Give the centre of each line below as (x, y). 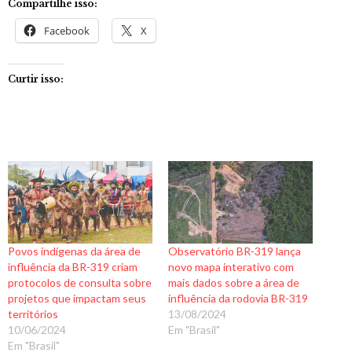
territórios (33, 314)
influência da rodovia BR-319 (238, 299)
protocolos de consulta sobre (80, 283)
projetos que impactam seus (77, 299)
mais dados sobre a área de (234, 283)
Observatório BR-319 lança (235, 251)
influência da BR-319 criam (73, 267)
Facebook (67, 31)
